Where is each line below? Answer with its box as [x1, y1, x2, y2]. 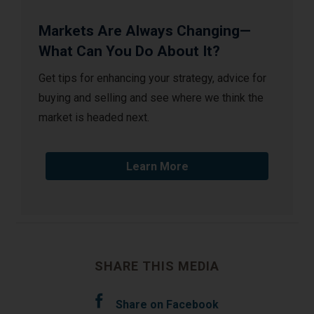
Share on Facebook [115, 298, 219, 312]
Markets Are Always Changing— [39, 22, 251, 40]
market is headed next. [39, 111, 149, 125]
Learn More [125, 160, 189, 174]
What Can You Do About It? [39, 43, 220, 60]
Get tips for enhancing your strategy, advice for [39, 71, 266, 86]
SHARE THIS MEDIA [95, 259, 219, 274]
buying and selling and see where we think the [39, 91, 264, 105]
